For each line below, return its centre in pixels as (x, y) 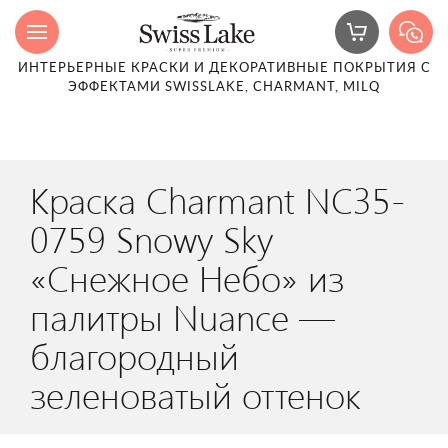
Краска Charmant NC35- (217, 199)
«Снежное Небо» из (187, 277)
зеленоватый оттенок (195, 394)
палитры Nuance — (182, 316)
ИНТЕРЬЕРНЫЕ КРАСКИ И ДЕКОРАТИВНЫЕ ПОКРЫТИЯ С (224, 68)
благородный (134, 355)
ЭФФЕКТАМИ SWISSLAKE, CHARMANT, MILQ (224, 87)
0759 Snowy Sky (151, 238)
